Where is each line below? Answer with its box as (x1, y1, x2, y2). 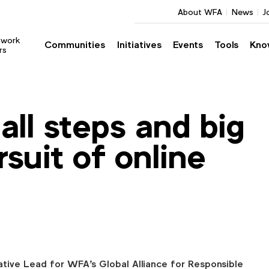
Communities (44, 38, 106, 52)
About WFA (177, 5, 222, 18)
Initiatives (116, 38, 162, 52)
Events (172, 38, 203, 52)
